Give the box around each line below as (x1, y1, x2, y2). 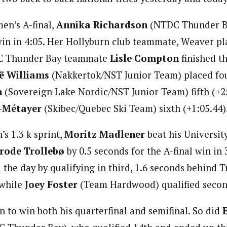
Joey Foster (22, 178, 78, 191)
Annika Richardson (56, 18, 147, 31)
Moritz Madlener (64, 128, 145, 141)
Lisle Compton (107, 52, 179, 64)
